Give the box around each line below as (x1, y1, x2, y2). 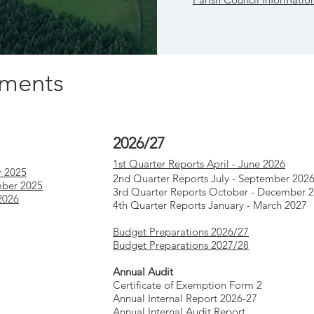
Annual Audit (113, 265, 173, 278)
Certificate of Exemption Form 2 (113, 278, 262, 292)
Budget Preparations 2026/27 (113, 225, 249, 238)
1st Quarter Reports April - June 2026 (113, 157, 285, 170)
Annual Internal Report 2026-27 (113, 292, 257, 305)
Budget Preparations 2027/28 (113, 238, 249, 252)
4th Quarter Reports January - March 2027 (113, 198, 307, 212)
